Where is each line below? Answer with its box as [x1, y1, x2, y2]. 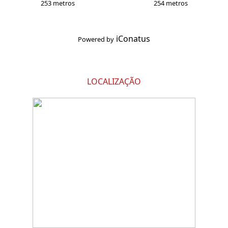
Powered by [78, 35, 114, 44]
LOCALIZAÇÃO [87, 76, 141, 88]
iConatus [116, 33, 150, 45]
